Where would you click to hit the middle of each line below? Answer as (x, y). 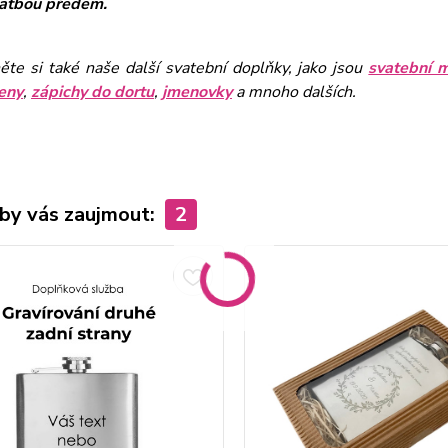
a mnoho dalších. (295, 92)
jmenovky (196, 92)
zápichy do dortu (92, 92)
